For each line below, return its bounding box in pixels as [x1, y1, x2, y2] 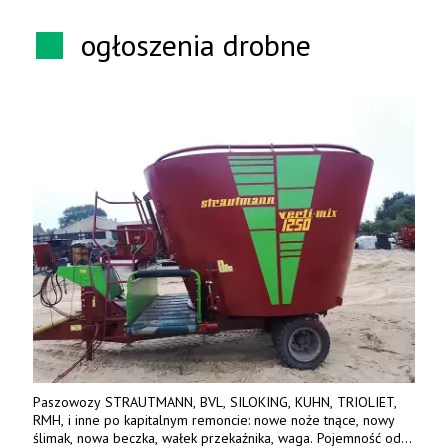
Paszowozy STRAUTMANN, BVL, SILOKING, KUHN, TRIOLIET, [33, 393, 397, 412]
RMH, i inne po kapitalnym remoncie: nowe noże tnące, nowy [33, 411, 395, 430]
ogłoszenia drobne [81, 24, 311, 64]
